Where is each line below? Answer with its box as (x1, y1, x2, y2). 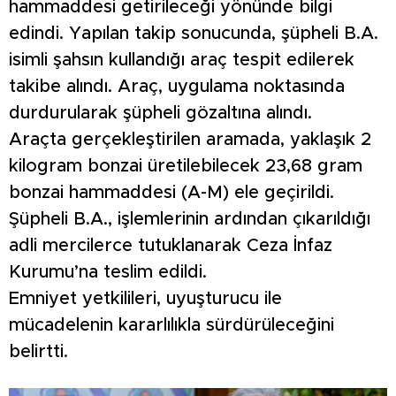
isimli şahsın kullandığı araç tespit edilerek (9, 51, 354, 70)
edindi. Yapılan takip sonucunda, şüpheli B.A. (9, 25, 378, 43)
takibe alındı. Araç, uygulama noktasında (9, 78, 345, 96)
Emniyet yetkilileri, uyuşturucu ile (9, 290, 282, 308)
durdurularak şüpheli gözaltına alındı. (9, 104, 312, 123)
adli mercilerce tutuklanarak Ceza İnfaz (9, 237, 332, 255)
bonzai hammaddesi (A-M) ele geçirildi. (9, 184, 334, 202)
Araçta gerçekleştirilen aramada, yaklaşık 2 (9, 131, 371, 149)
